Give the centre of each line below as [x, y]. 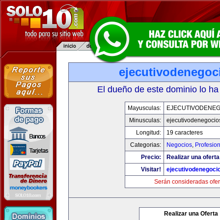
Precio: [151, 157]
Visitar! [151, 169]
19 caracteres [185, 133]
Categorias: [146, 145]
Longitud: [149, 133]
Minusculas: [145, 120]
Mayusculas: [144, 108]
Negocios [179, 145]
